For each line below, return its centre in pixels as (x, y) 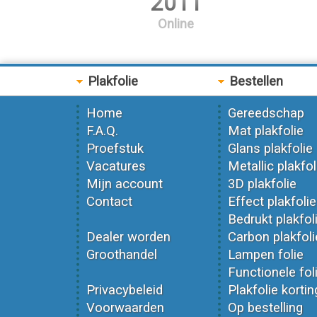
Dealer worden (128, 237)
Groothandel (121, 255)
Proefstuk (115, 149)
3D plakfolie (262, 184)
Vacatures (116, 166)
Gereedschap (266, 113)
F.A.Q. (102, 131)
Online (176, 24)
